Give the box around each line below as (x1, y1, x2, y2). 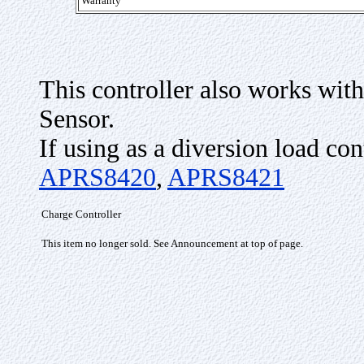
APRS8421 (167, 163, 284, 192)
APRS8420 (39, 163, 156, 192)
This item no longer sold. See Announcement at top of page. (41, 237, 303, 249)
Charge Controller (41, 208, 121, 220)
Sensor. (39, 105, 115, 133)
